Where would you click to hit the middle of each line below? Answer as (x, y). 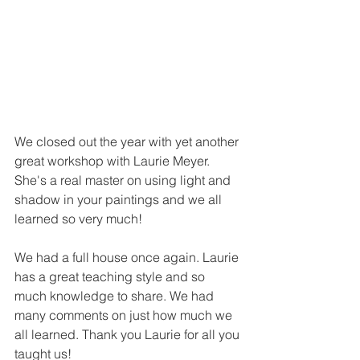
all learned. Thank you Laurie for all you (129, 335)
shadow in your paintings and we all (120, 200)
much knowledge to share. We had (116, 296)
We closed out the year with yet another (128, 142)
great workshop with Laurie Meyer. (114, 161)
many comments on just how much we (125, 315)
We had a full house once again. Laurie (128, 258)
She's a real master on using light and (124, 180)
